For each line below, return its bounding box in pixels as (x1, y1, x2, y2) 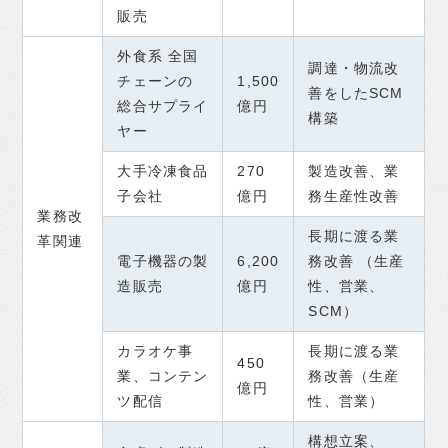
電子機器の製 (117, 253, 209, 270)
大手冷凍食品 (117, 163, 209, 180)
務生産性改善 (308, 188, 400, 205)
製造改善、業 (308, 163, 400, 180)
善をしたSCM (308, 85, 404, 102)
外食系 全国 (117, 48, 199, 65)
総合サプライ (117, 98, 209, 115)
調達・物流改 (308, 60, 400, 77)
